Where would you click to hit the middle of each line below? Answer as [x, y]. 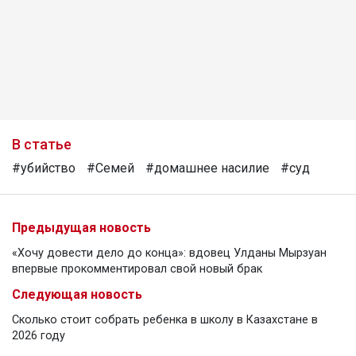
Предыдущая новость [81, 228]
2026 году [39, 336]
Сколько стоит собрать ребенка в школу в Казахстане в [165, 320]
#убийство [44, 168]
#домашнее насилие [207, 168]
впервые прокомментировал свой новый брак [137, 269]
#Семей [110, 168]
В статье [42, 145]
